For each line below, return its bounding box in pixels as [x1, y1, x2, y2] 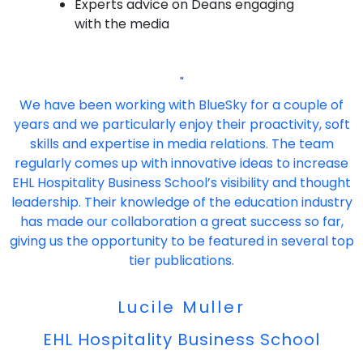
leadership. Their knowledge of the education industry [11, 192, 352, 211]
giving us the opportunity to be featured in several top [9, 231, 354, 250]
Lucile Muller [117, 295, 246, 318]
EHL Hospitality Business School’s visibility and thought [12, 173, 351, 192]
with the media [75, 14, 169, 33]
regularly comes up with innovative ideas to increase [15, 153, 348, 173]
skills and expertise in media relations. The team [29, 134, 334, 153]
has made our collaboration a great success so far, [19, 211, 344, 231]
